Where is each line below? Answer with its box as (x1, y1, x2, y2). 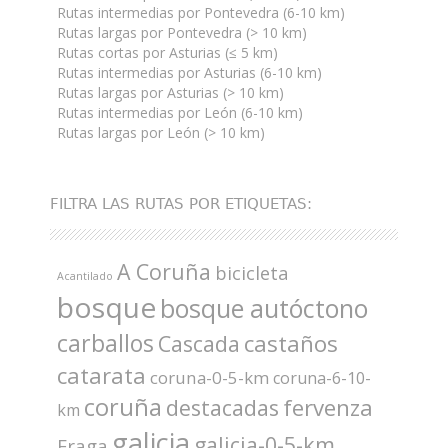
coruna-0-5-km (150, 366, 269, 390)
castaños (244, 328, 338, 360)
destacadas (166, 393, 279, 423)
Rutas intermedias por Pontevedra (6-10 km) (57, 3, 345, 23)
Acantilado (57, 269, 113, 284)
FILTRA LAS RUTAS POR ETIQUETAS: (50, 195, 312, 214)
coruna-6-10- (273, 367, 371, 390)
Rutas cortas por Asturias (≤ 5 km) (57, 43, 278, 63)
